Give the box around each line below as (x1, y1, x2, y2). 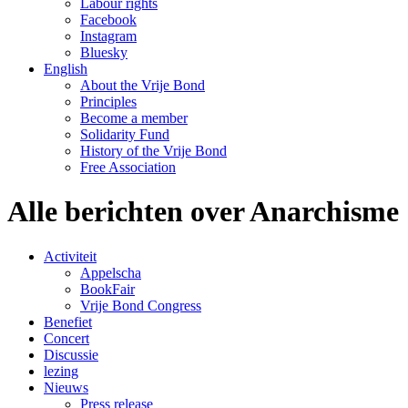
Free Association (80, 159, 176, 175)
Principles (80, 94, 137, 109)
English (44, 61, 87, 76)
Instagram (80, 28, 137, 44)
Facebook (80, 12, 137, 27)
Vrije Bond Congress (80, 297, 201, 313)
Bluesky (80, 45, 127, 60)
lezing (44, 362, 78, 379)
